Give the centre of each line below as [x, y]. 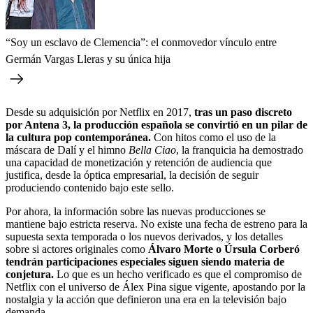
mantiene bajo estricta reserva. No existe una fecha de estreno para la [156, 224]
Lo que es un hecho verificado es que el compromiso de [178, 274]
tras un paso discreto [243, 112]
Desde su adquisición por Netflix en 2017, [100, 112]
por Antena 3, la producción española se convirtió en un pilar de [156, 124]
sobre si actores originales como [77, 249]
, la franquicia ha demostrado [240, 150]
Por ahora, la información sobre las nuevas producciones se [136, 211]
